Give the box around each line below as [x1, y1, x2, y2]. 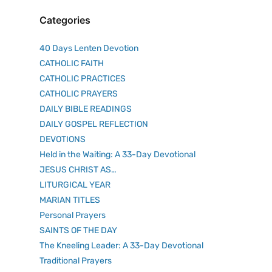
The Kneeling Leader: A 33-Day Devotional [39, 240, 203, 251]
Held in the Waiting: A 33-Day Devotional [39, 149, 195, 160]
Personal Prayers [39, 210, 106, 221]
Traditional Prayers [39, 256, 112, 267]
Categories [39, 14, 90, 27]
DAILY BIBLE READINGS [39, 104, 132, 115]
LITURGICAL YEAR [39, 180, 110, 191]
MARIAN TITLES [39, 195, 100, 206]
